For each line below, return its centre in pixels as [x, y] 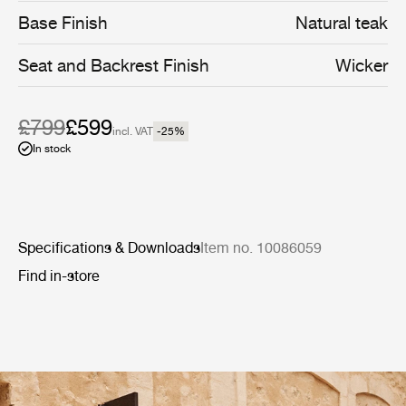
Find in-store [59, 276]
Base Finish [63, 23]
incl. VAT [133, 131]
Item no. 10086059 [261, 248]
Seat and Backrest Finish [114, 65]
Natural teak [342, 23]
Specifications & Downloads [109, 248]
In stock [52, 149]
